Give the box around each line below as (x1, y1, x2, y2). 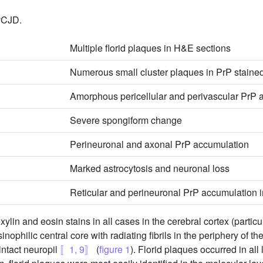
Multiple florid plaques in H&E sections (70, 41, 231, 55)
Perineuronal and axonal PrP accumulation (70, 137, 249, 151)
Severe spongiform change (70, 113, 182, 127)
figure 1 (99, 242, 130, 256)
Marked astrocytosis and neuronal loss (70, 161, 230, 175)
